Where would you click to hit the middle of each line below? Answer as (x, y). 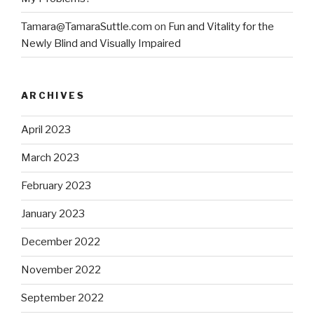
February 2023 (56, 186)
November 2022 (61, 270)
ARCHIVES (53, 96)
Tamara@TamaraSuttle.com (87, 26)
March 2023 (50, 158)
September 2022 (62, 298)
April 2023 (46, 130)
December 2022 (61, 242)
